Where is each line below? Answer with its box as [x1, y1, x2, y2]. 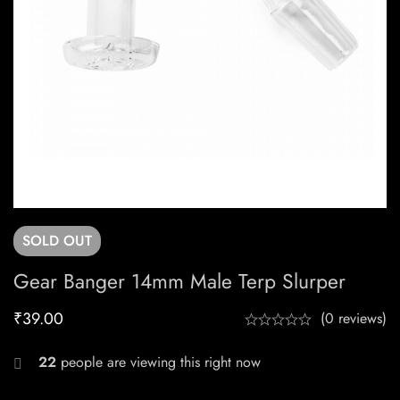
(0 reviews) [321, 308, 387, 329]
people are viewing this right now [56, 352, 261, 373]
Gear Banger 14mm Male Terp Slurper [13, 266, 346, 297]
